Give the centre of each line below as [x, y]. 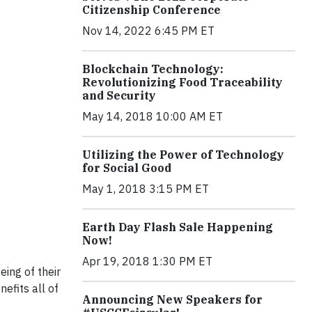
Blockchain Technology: [153, 69]
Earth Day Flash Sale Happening [178, 227]
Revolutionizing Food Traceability [182, 82]
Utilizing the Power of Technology [183, 154]
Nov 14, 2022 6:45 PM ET [148, 30]
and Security [119, 95]
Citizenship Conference [151, 9]
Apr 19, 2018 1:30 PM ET [147, 261]
